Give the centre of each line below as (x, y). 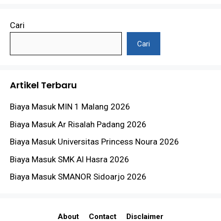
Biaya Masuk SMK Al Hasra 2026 (70, 159)
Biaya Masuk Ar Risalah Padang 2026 (78, 124)
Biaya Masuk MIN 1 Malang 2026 (70, 107)
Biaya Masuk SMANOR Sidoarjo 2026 (78, 177)
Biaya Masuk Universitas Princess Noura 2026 (94, 142)
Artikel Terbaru (43, 85)
